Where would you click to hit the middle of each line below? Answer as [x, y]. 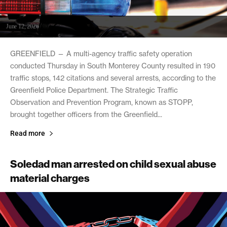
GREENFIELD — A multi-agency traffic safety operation [101, 54]
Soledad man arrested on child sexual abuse [113, 164]
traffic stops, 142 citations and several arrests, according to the [113, 78]
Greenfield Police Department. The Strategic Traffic [94, 90]
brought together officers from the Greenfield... [86, 115]
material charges [50, 178]
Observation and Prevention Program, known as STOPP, [102, 102]
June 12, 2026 [23, 26]
